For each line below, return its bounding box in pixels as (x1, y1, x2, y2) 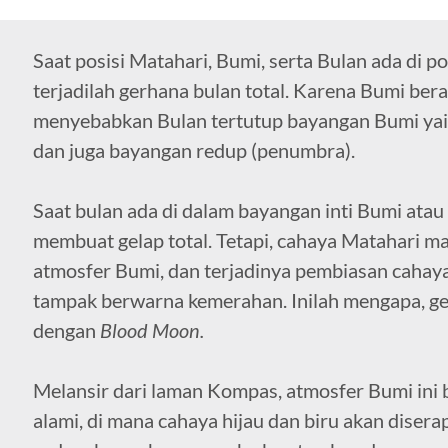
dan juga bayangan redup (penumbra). (32, 137, 359, 162)
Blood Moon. (99, 317, 204, 342)
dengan (32, 317, 100, 342)
